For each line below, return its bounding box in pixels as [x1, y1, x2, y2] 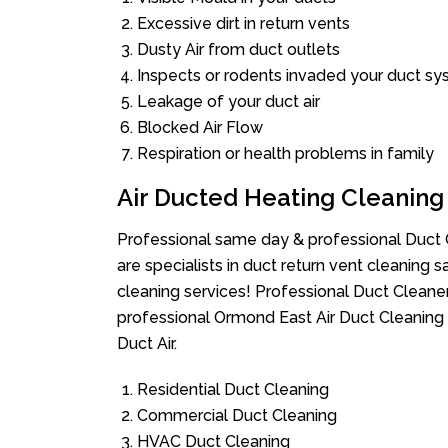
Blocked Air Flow [137, 118, 263, 137]
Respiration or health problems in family [137, 144, 434, 163]
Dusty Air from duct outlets [137, 40, 340, 59]
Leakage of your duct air [137, 92, 320, 111]
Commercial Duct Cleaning [137, 406, 337, 425]
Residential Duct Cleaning [137, 380, 329, 399]
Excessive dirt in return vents [137, 14, 350, 33]
